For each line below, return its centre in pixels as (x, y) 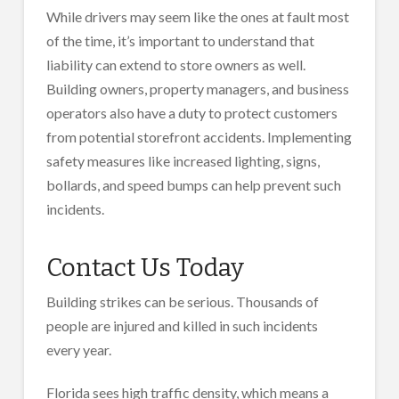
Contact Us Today (145, 268)
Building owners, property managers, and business (197, 89)
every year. (78, 349)
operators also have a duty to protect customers (191, 113)
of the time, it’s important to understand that (180, 41)
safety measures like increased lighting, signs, (183, 161)
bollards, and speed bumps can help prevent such (193, 185)
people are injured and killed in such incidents (182, 325)
